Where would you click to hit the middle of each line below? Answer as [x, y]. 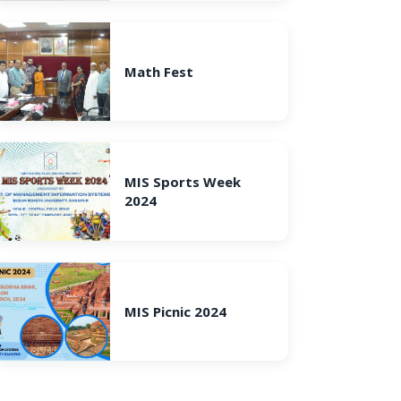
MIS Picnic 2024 [175, 311]
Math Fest [158, 71]
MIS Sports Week [182, 182]
